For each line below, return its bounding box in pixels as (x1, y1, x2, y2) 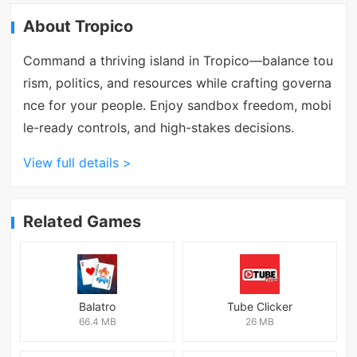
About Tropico (23, 17, 134, 37)
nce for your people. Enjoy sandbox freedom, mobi (22, 96, 331, 113)
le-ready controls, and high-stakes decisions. (22, 119, 294, 135)
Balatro (79, 299, 116, 313)
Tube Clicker (226, 299, 292, 313)
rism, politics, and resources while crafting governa (22, 74, 331, 91)
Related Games (23, 212, 142, 232)
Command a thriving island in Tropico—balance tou (22, 52, 333, 69)
